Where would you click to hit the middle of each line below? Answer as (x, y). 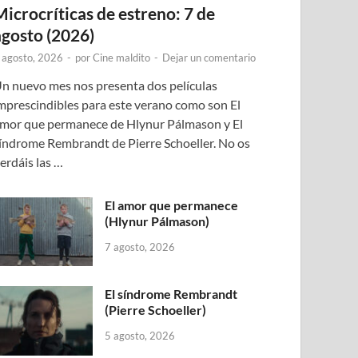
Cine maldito (122, 58)
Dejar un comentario (209, 58)
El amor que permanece (172, 205)
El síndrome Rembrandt (171, 294)
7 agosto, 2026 (140, 247)
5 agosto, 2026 (140, 336)
